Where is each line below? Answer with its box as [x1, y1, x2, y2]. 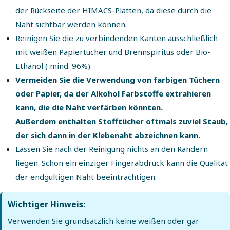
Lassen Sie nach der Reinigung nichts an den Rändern [15, 144, 208, 154]
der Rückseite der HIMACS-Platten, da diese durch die [15, 5, 212, 15]
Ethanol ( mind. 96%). [15, 61, 92, 71]
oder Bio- [174, 47, 210, 57]
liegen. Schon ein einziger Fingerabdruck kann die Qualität [15, 158, 228, 168]
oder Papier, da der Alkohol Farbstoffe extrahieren [15, 88, 211, 99]
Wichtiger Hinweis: [8, 199, 86, 210]
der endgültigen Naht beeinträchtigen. [15, 171, 157, 182]
